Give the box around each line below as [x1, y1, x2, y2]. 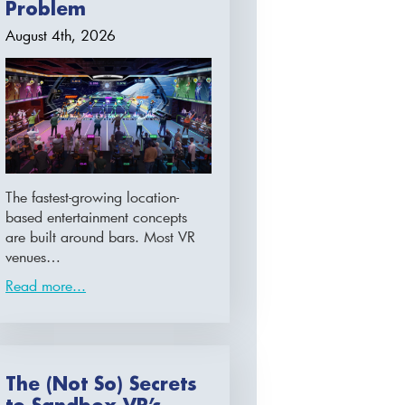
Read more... [5, 276, 87, 296]
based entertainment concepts [5, 207, 188, 227]
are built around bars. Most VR [5, 227, 196, 247]
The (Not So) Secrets [5, 372, 198, 396]
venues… [5, 247, 61, 267]
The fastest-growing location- [5, 187, 180, 207]
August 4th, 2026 [5, 25, 117, 44]
